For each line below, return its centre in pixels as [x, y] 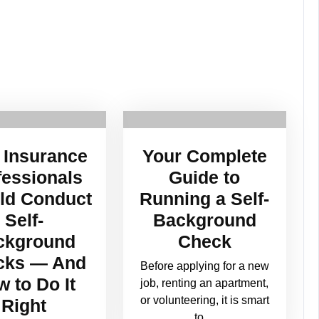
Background [204, 220]
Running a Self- [205, 198]
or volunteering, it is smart [204, 300]
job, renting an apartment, [205, 283]
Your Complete [204, 156]
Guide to [205, 177]
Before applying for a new [204, 266]
